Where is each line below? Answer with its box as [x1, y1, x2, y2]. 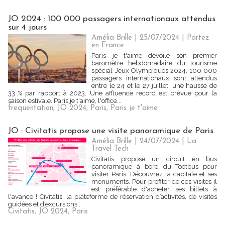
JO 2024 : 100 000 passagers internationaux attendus [8, 15, 215, 23]
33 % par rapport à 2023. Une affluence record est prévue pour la [8, 89, 217, 97]
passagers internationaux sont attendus [91, 74, 217, 82]
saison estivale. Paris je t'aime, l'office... [8, 97, 122, 104]
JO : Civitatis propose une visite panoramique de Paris [8, 127, 213, 135]
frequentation [8, 104, 53, 112]
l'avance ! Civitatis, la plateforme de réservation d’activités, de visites [8, 193, 217, 200]
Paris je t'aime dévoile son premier [91, 52, 217, 59]
